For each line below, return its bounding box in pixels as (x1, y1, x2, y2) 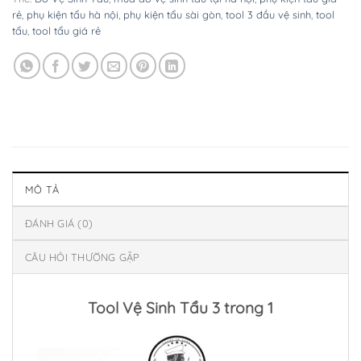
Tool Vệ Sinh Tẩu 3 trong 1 (88, 297, 273, 317)
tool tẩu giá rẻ (32, 23, 101, 37)
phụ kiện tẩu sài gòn (123, 7, 221, 21)
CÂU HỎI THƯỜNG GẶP (25, 250, 140, 263)
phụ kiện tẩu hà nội (27, 7, 118, 21)
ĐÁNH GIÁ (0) (25, 216, 93, 230)
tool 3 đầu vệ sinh (226, 7, 311, 21)
